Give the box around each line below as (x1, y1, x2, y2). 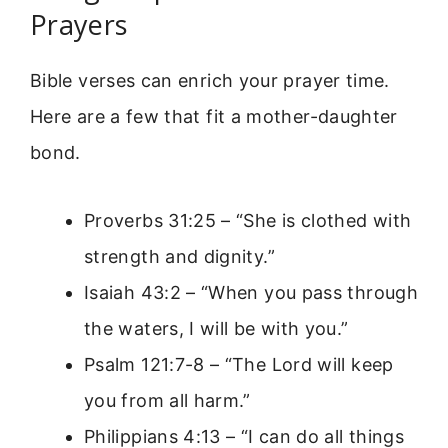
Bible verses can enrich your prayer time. (30, 69, 390, 91)
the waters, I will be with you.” (84, 318, 349, 340)
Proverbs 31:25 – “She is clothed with (84, 210, 412, 232)
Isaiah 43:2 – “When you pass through (84, 282, 418, 304)
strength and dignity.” (84, 246, 275, 268)
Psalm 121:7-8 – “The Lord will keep (84, 354, 394, 376)
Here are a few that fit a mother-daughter (30, 105, 398, 127)
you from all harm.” (84, 390, 251, 412)
